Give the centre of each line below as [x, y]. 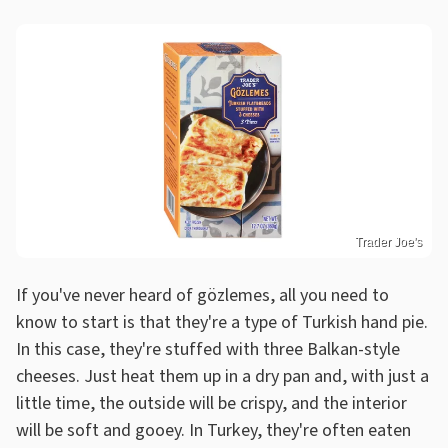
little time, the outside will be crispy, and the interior [211, 403]
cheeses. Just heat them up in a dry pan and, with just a [222, 376]
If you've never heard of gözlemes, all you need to [202, 295]
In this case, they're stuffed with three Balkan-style [208, 349]
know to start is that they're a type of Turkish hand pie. [222, 322]
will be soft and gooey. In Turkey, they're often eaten [213, 430]
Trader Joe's [388, 241]
